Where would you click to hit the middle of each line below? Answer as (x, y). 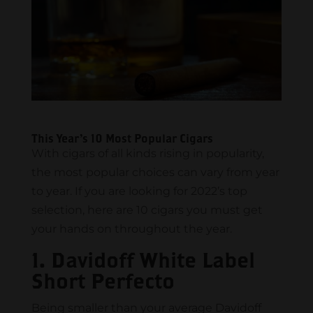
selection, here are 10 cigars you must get (147, 210)
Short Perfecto (103, 281)
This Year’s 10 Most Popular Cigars (122, 139)
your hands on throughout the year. (131, 229)
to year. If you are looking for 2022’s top (139, 191)
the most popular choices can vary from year (155, 173)
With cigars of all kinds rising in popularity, (147, 154)
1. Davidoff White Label (143, 260)
